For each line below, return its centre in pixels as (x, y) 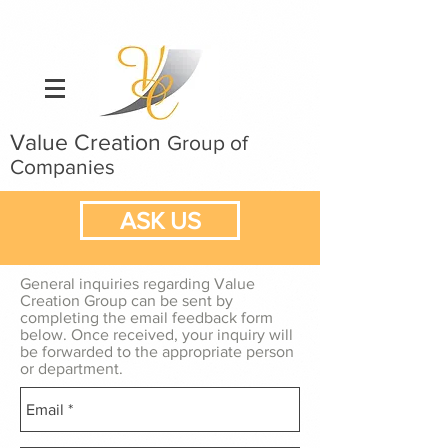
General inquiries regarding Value (137, 283)
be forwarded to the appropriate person (157, 351)
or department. (71, 368)
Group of (207, 142)
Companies (62, 166)
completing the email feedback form (146, 317)
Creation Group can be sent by (126, 300)
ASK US (160, 220)
